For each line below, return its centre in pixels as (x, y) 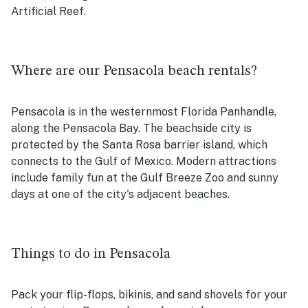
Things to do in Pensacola (91, 254)
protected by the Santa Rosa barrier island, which (139, 144)
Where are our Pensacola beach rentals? (134, 71)
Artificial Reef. (50, 11)
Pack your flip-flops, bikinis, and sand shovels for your (149, 294)
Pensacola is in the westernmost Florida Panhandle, (144, 111)
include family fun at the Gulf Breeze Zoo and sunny (145, 177)
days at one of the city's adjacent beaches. (120, 194)
